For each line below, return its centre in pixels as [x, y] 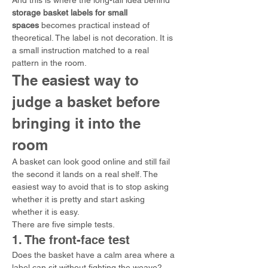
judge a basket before [88, 102]
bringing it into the [78, 123]
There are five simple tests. [63, 224]
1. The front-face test [71, 240]
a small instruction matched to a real [82, 50]
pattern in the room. [49, 63]
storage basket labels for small [71, 13]
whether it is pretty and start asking [80, 199]
